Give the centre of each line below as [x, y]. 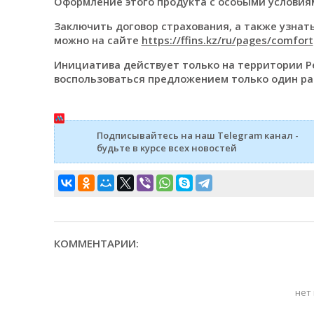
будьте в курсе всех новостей [166, 148]
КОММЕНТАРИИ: [96, 244]
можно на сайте [97, 40]
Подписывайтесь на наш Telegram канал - [197, 136]
